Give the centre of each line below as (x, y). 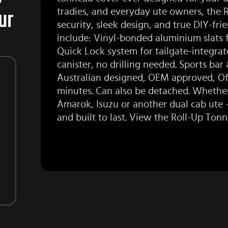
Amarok (74, 105)
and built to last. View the (114, 118)
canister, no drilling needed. (118, 65)
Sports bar (201, 65)
